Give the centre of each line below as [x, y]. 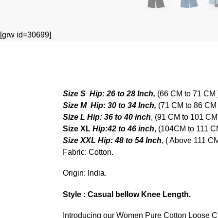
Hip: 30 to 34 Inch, [124, 105]
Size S [74, 93]
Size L [74, 117]
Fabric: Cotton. [88, 152]
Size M [74, 105]
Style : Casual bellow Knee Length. [127, 194]
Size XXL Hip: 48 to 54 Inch [112, 140]
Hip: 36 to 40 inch [119, 117]
